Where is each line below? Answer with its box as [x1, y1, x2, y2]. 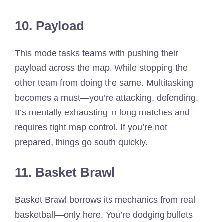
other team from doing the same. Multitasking [15, 77, 193, 88]
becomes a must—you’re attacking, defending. [15, 92, 198, 103]
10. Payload [15, 18, 84, 33]
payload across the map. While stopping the [15, 62, 188, 73]
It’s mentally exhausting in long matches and [15, 107, 190, 117]
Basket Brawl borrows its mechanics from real [15, 194, 195, 205]
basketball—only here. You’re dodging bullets [15, 209, 193, 220]
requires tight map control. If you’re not [15, 122, 167, 132]
